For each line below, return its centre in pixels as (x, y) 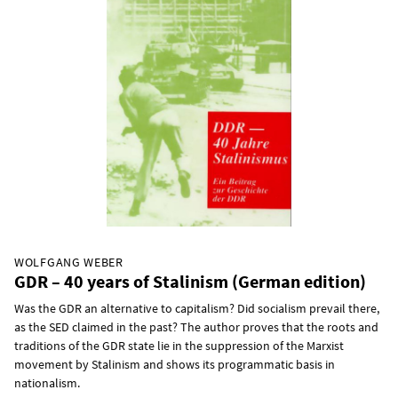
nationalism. (47, 383)
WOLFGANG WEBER (69, 263)
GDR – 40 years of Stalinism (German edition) (190, 282)
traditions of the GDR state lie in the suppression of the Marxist (179, 346)
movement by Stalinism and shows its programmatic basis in (175, 365)
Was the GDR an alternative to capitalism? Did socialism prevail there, (197, 309)
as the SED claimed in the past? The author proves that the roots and (196, 327)
